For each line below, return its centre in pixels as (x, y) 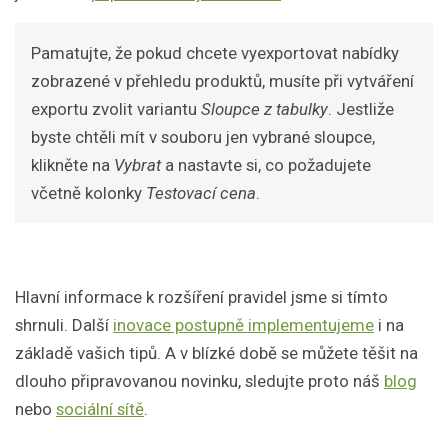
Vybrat (137, 165)
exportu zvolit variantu (116, 109)
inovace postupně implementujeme (243, 325)
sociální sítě (100, 409)
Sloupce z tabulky (264, 109)
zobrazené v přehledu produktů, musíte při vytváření (222, 81)
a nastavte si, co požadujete (266, 165)
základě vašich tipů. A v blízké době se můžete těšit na (216, 353)
